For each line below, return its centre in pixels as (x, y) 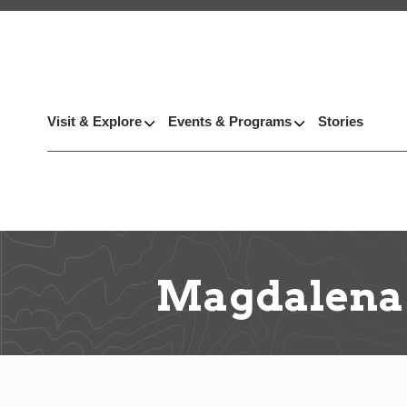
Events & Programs (230, 122)
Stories (341, 122)
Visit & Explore (94, 122)
